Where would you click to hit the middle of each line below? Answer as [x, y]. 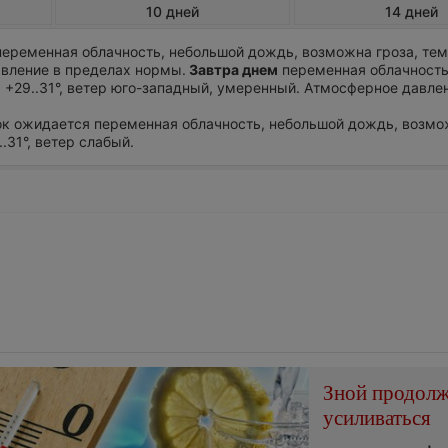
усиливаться [377, 417]
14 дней [411, 11]
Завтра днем [232, 70]
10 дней [173, 11]
